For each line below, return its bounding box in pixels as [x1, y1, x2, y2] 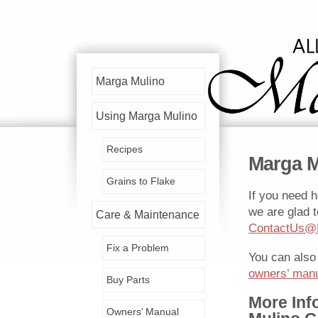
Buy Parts [106, 274, 150, 285]
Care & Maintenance [96, 209, 199, 221]
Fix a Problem [106, 242, 169, 253]
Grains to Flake [106, 175, 175, 187]
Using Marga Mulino [96, 110, 197, 122]
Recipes [106, 143, 143, 155]
